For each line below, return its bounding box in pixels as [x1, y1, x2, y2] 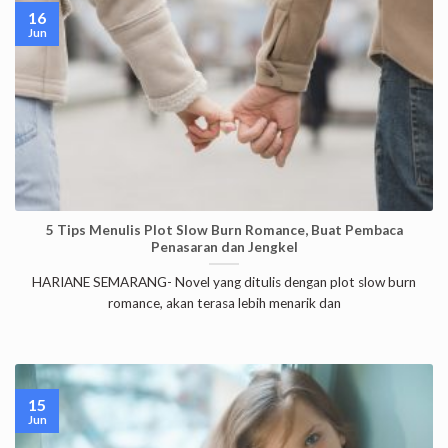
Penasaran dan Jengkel [150, 239, 298, 256]
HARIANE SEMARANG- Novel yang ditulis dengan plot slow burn [32, 273, 416, 290]
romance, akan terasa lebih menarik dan [107, 294, 341, 311]
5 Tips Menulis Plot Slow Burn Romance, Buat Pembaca [45, 222, 403, 239]
